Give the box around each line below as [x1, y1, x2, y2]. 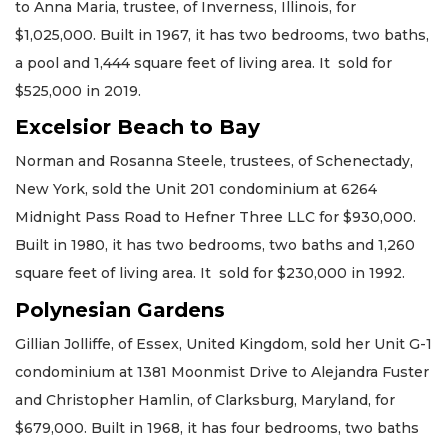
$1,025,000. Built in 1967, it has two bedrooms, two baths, [15, 25, 429, 44]
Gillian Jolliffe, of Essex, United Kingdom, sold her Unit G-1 [15, 334, 432, 353]
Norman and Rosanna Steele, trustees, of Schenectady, [15, 152, 413, 171]
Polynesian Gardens [15, 297, 225, 322]
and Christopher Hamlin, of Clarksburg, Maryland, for [15, 390, 395, 409]
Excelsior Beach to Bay [15, 115, 260, 140]
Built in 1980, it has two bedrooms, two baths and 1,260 [15, 236, 415, 255]
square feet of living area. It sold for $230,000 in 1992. [15, 264, 405, 283]
